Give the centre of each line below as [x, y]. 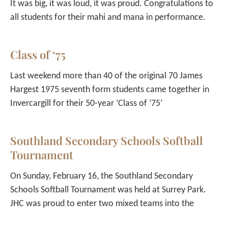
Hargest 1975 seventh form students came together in [110, 90]
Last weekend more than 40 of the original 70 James [106, 76]
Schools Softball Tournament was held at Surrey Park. [108, 190]
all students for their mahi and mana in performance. [108, 18]
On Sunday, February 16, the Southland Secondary [102, 176]
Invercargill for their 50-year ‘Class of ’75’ [86, 104]
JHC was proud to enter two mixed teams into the [102, 204]
